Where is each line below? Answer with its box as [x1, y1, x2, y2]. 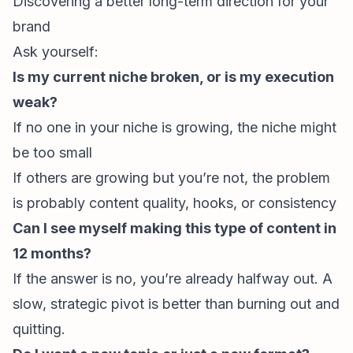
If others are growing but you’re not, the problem [13, 169, 330, 186]
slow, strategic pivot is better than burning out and [13, 295, 340, 312]
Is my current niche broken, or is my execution [13, 69, 334, 85]
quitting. [13, 321, 65, 337]
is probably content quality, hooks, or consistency [13, 195, 336, 211]
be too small [13, 144, 92, 161]
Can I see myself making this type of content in [13, 220, 336, 236]
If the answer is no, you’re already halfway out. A [13, 270, 333, 287]
